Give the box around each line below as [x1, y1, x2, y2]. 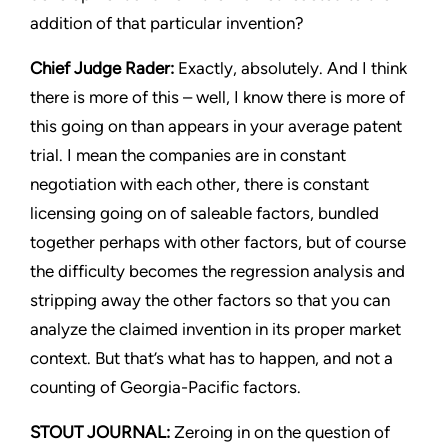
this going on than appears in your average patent [30, 116, 402, 136]
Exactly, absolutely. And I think [178, 58, 407, 78]
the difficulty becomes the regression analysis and [30, 261, 405, 281]
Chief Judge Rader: [30, 58, 178, 78]
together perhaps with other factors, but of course [30, 232, 406, 252]
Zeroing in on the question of [174, 422, 390, 442]
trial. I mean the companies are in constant [30, 145, 346, 165]
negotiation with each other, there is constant [30, 174, 369, 194]
